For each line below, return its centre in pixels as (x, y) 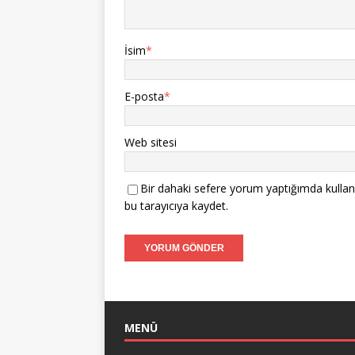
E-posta (144, 96)
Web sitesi (151, 142)
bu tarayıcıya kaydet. (176, 206)
